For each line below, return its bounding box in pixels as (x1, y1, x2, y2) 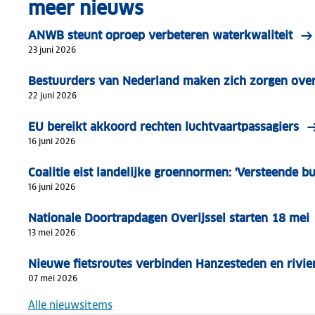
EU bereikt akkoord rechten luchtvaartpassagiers (28, 119, 299, 134)
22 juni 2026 (28, 89, 77, 101)
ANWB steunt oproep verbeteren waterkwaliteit (28, 27, 292, 43)
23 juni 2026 (28, 43, 76, 56)
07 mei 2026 (28, 271, 77, 284)
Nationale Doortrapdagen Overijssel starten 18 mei (28, 210, 309, 226)
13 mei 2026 (28, 226, 75, 238)
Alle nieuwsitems (28, 297, 112, 312)
